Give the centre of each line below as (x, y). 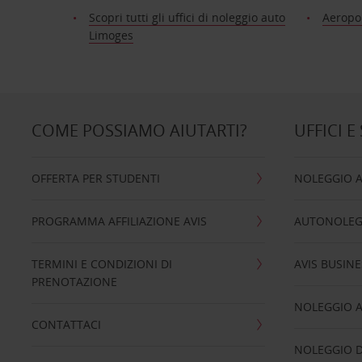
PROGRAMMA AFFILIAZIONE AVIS (119, 221)
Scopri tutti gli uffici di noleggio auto (187, 17)
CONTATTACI (66, 324)
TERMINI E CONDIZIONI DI (101, 264)
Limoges (111, 35)
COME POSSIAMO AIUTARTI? (139, 130)
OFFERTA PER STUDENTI (95, 178)
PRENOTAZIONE (74, 282)
